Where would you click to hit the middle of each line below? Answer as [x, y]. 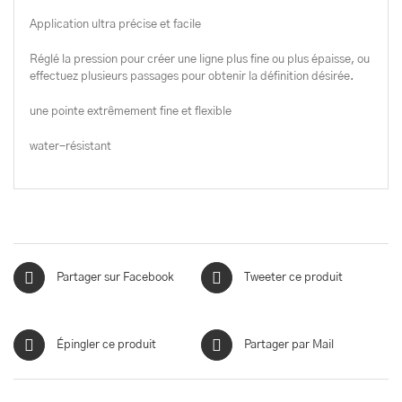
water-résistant [70, 146]
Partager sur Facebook [115, 277]
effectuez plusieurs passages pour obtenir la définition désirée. [191, 76]
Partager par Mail [289, 345]
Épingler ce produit [106, 345]
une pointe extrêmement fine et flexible [130, 111]
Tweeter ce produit [293, 277]
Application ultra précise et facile [115, 24]
